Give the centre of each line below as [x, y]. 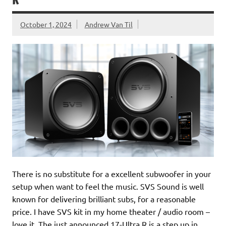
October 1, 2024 [46, 24]
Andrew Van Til [108, 24]
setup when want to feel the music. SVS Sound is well [108, 186]
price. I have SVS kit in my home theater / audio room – [111, 211]
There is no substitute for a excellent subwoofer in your [111, 173]
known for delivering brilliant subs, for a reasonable [104, 199]
